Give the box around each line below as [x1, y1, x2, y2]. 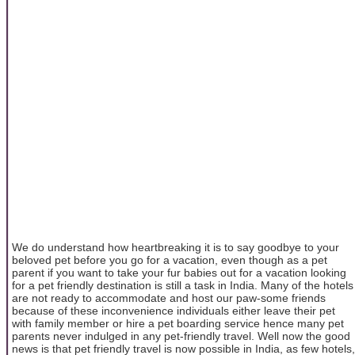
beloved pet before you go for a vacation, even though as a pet [12, 253, 327, 266]
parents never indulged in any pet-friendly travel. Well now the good [12, 329, 350, 342]
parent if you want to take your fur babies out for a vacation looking [12, 265, 346, 279]
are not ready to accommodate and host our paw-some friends [12, 291, 326, 304]
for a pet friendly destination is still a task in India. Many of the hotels [12, 278, 353, 292]
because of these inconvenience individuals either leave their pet [12, 303, 335, 317]
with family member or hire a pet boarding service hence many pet [12, 316, 344, 330]
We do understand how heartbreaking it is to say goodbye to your [12, 240, 339, 254]
